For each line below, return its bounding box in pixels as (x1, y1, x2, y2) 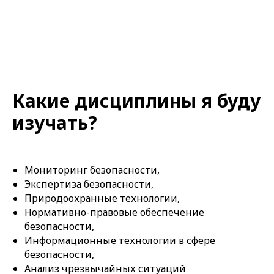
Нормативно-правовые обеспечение (24, 206, 204, 220)
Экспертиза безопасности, (24, 177, 154, 191)
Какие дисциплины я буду (12, 88, 261, 114)
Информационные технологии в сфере (24, 234, 215, 248)
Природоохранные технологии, (24, 191, 180, 206)
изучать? (12, 110, 97, 136)
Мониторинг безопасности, (24, 163, 160, 177)
